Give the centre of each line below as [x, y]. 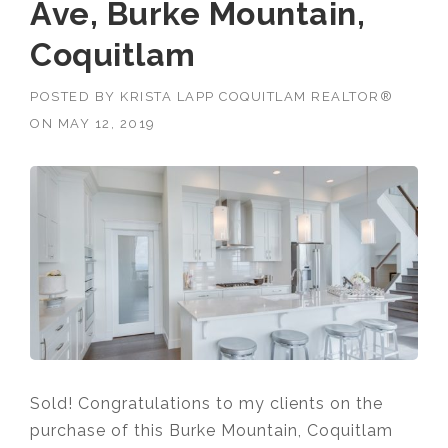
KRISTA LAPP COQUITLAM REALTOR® [256, 96]
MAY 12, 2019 [106, 123]
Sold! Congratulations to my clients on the [206, 403]
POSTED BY [75, 96]
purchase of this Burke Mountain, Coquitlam [211, 430]
